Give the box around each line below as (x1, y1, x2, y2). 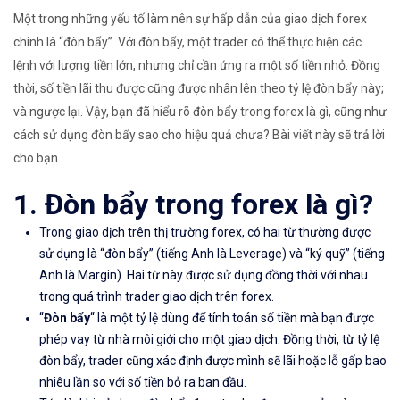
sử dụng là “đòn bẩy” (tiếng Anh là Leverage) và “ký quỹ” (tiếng (39, 246, 385, 262)
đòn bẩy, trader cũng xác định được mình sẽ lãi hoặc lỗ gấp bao (39, 354, 387, 369)
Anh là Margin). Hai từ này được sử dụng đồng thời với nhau (39, 268, 368, 283)
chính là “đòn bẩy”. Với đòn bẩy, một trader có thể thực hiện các (13, 35, 362, 50)
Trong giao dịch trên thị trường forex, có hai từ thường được (39, 225, 371, 240)
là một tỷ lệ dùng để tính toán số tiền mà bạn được (95, 311, 374, 326)
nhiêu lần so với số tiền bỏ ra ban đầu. (39, 375, 246, 390)
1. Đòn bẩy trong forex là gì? (13, 187, 373, 222)
